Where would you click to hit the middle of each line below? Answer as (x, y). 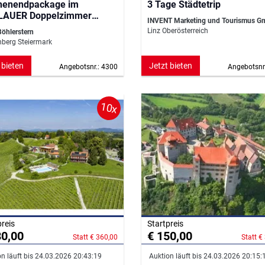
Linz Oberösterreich (178, 31)
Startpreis (165, 224)
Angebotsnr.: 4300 (88, 67)
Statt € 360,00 (95, 237)
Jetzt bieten (171, 66)
